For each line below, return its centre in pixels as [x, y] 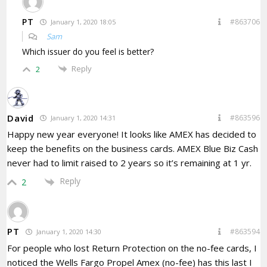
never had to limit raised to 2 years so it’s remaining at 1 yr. [130, 163]
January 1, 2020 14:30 [68, 231]
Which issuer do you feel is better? [88, 51]
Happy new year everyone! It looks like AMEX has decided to [132, 134]
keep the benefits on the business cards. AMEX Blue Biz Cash [133, 149]
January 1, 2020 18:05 [82, 21]
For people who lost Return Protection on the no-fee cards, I [132, 248]
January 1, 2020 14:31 [82, 118]
